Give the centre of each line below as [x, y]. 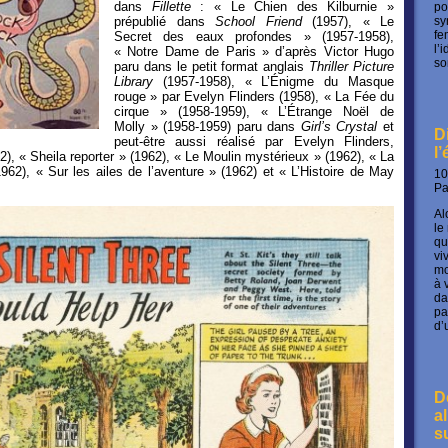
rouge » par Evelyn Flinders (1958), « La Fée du [254, 96]
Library [138, 81]
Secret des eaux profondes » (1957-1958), [254, 36]
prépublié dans [164, 21]
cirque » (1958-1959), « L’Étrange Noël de [254, 111]
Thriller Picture [352, 66]
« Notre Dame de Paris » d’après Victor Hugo [254, 51]
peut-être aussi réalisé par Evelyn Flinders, [254, 141]
